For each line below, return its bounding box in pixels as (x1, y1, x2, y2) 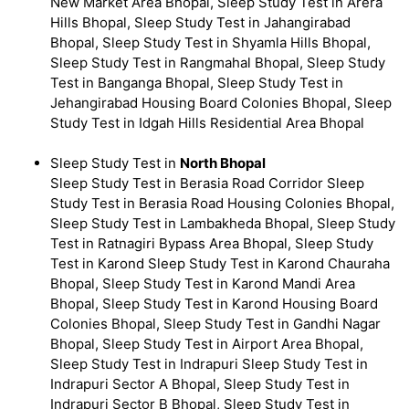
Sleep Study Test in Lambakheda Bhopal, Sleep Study (50, 215, 395, 233)
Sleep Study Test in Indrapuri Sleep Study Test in (50, 355, 368, 373)
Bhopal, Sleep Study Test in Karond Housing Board (50, 295, 378, 313)
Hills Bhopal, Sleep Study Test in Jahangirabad (50, 14, 351, 32)
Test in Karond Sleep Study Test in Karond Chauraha (50, 255, 390, 273)
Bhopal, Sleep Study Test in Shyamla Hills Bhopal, (50, 34, 371, 52)
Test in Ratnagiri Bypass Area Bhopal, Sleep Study (50, 235, 373, 253)
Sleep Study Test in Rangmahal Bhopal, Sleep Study (50, 54, 385, 72)
